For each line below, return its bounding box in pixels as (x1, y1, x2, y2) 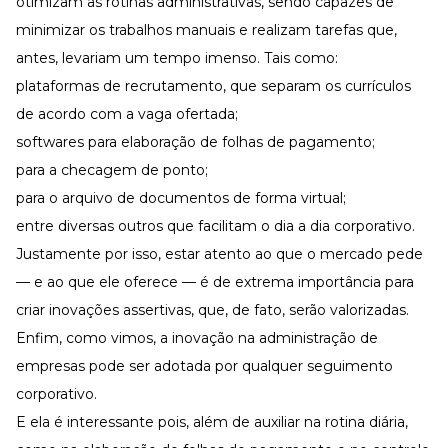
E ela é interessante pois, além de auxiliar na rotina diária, (16, 412, 408, 431)
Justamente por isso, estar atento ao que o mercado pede (16, 244, 423, 263)
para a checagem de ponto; (16, 160, 208, 179)
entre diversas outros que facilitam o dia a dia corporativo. (16, 216, 415, 235)
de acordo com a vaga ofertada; (16, 104, 238, 123)
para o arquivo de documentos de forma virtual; (16, 188, 346, 207)
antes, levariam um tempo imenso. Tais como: (16, 48, 338, 67)
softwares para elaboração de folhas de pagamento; (16, 132, 375, 151)
